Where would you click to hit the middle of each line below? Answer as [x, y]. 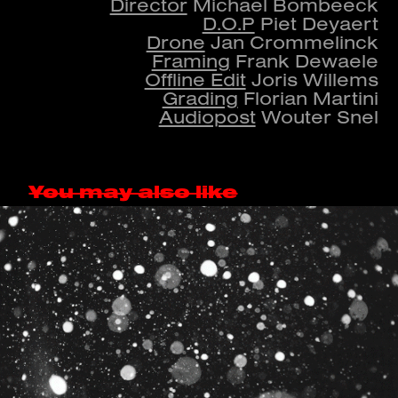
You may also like [133, 192]
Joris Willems [312, 80]
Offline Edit [195, 80]
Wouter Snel [317, 117]
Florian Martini [308, 98]
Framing [191, 61]
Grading [200, 98]
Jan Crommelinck [291, 42]
